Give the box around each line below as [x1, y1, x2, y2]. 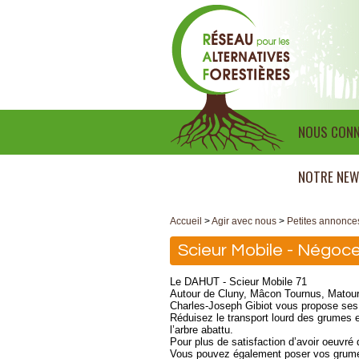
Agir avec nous [212, 216, 276, 227]
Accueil [170, 216, 202, 227]
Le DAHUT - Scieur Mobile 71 [170, 276, 307, 288]
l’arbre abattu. [170, 324, 233, 336]
